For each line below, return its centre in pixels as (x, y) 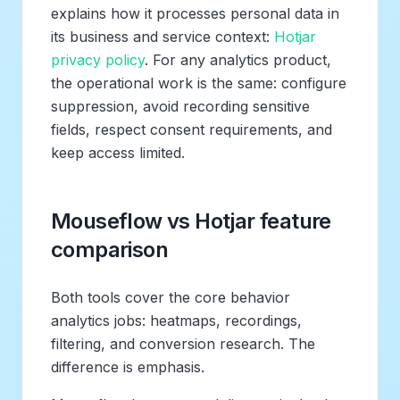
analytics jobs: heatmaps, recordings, (176, 320)
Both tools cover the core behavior (171, 297)
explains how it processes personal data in (195, 13)
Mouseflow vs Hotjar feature (191, 221)
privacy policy (98, 59)
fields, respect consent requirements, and (192, 129)
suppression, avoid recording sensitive (180, 106)
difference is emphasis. (128, 367)
